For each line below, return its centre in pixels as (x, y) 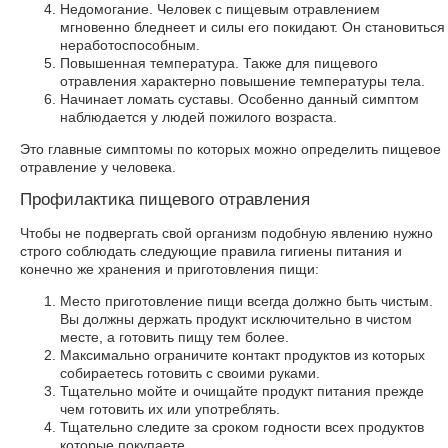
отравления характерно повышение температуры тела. (242, 81)
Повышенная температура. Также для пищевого (219, 63)
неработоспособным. (130, 45)
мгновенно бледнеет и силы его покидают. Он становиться (252, 27)
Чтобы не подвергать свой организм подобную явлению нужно (226, 233)
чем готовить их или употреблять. (170, 409)
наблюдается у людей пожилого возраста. (198, 117)
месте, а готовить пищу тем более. (174, 337)
